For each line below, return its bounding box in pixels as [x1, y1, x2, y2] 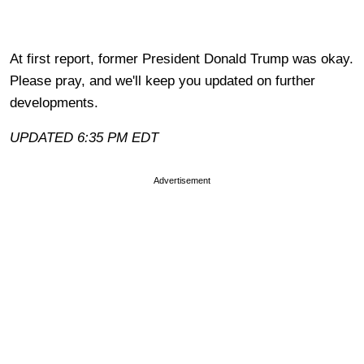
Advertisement [154, 175, 210, 185]
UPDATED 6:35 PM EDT [10, 129, 162, 145]
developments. [10, 94, 102, 110]
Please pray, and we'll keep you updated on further [10, 72, 315, 89]
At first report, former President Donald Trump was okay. [10, 50, 353, 67]
